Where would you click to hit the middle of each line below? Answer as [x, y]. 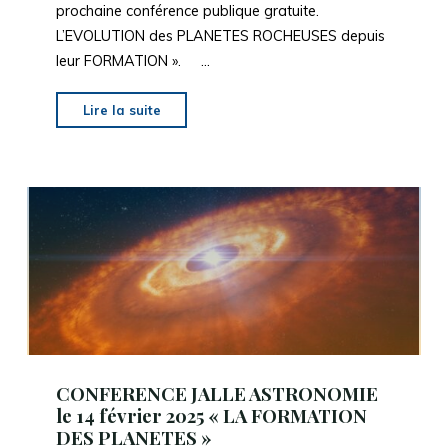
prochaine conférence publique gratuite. [187, 11]
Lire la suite [121, 110]
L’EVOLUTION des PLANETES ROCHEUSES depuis [220, 36]
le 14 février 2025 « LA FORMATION [211, 416]
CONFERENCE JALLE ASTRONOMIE [216, 394]
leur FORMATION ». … [132, 61]
